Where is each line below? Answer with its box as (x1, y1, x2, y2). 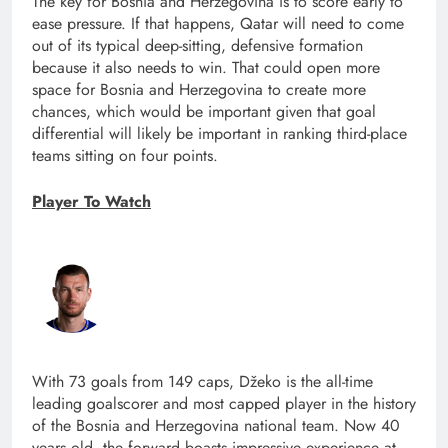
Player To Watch (32, 190, 151, 214)
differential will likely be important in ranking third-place (32, 122, 407, 146)
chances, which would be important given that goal (32, 100, 376, 124)
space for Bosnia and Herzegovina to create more (32, 78, 366, 102)
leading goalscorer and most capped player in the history (32, 392, 416, 416)
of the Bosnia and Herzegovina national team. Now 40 (32, 414, 400, 438)
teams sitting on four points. (32, 144, 218, 168)
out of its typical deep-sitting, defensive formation (32, 34, 363, 58)
